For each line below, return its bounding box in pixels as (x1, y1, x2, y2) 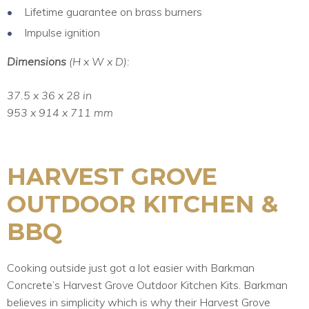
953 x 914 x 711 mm (7, 105, 113, 119)
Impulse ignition (24, 25, 100, 39)
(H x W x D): (69, 54, 130, 68)
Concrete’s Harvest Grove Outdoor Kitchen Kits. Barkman (7, 277, 288, 292)
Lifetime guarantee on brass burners (24, 4, 202, 19)
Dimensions (7, 54, 69, 68)
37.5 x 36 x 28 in (7, 88, 92, 102)
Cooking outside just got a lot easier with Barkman (7, 260, 255, 275)
